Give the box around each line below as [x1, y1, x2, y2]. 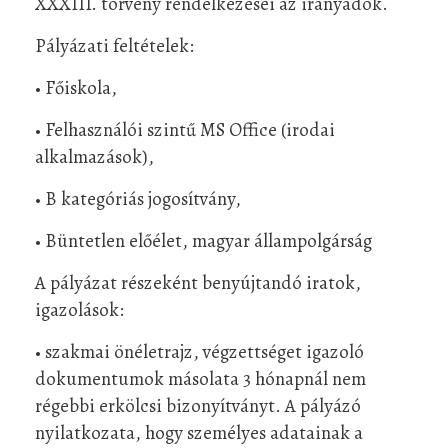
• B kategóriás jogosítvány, [35, 185, 241, 211]
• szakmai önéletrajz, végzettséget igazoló [35, 338, 364, 364]
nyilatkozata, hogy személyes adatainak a [35, 419, 363, 445]
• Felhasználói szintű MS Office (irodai [35, 116, 335, 142]
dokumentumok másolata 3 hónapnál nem [35, 365, 366, 391]
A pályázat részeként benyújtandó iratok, [35, 269, 361, 295]
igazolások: [35, 296, 124, 322]
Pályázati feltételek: [35, 32, 194, 58]
